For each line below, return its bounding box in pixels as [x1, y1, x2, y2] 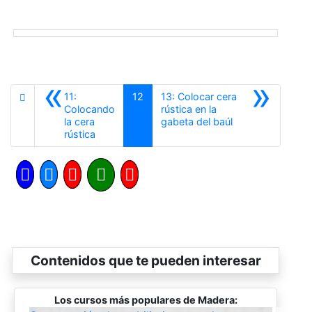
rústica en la [161, 103, 217, 115]
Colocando [64, 103, 115, 115]
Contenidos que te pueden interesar [30, 252, 261, 269]
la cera [64, 116, 95, 127]
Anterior [95, 127, 132, 139]
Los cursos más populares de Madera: [54, 294, 237, 306]
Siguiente [232, 115, 275, 127]
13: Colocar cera [161, 91, 237, 102]
